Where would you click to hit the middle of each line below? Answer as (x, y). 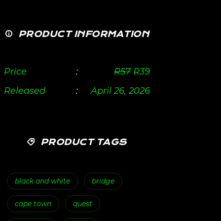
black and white (42, 181)
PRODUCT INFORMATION (82, 34)
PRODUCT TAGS (82, 142)
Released (25, 91)
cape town (33, 204)
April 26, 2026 (120, 91)
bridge (103, 181)
